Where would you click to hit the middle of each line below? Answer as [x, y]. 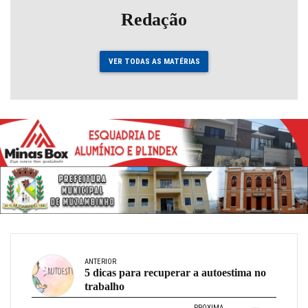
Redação [154, 19]
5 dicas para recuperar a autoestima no [175, 273]
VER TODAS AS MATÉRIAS [154, 61]
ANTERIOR [100, 262]
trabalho [104, 287]
